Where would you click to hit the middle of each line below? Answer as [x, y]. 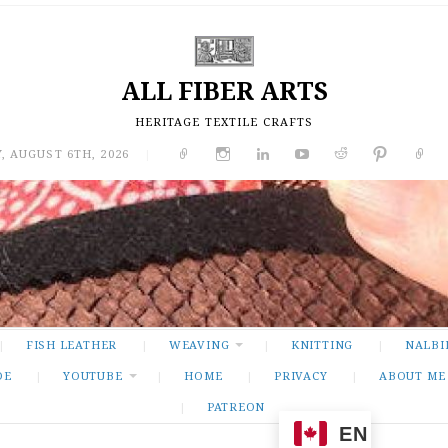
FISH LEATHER [71, 345]
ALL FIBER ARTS [224, 91]
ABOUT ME [412, 376]
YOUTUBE [93, 376]
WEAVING [199, 345]
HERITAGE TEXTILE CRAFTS [224, 122]
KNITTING [322, 345]
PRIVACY [300, 376]
